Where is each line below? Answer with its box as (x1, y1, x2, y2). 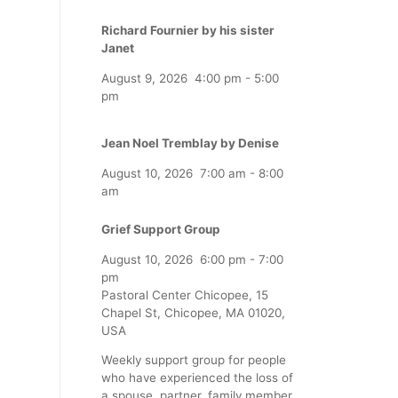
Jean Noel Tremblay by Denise (101, 136, 279, 151)
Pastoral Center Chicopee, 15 (101, 287, 268, 302)
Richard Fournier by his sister (101, 23, 275, 38)
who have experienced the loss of (101, 370, 293, 385)
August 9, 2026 (101, 70, 187, 85)
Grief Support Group (101, 222, 220, 237)
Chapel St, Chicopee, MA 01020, (101, 305, 285, 320)
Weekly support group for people (101, 352, 286, 367)
